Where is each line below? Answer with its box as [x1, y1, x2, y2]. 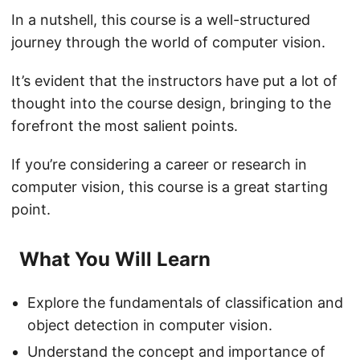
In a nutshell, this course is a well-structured [11, 11, 310, 29]
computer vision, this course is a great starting [11, 178, 328, 196]
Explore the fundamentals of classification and [27, 294, 343, 312]
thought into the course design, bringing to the [11, 95, 331, 112]
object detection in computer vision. [27, 317, 272, 334]
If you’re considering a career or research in [11, 156, 307, 174]
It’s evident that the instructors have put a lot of [11, 72, 337, 90]
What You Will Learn [19, 247, 211, 272]
